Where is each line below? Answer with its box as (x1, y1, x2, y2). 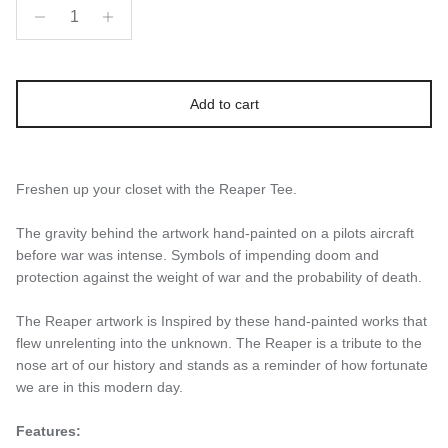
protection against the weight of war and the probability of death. (16, 268, 422, 285)
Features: (16, 422, 81, 439)
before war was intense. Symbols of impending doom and (16, 246, 379, 263)
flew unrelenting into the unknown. (16, 334, 236, 351)
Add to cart (189, 95, 259, 112)
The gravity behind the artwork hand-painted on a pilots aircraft (16, 224, 414, 241)
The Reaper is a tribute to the (236, 334, 422, 351)
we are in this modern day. (16, 378, 187, 395)
